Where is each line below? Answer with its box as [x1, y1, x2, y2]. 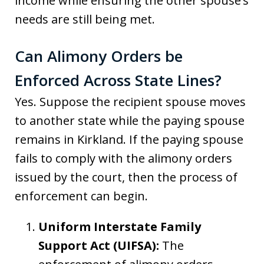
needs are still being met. [15, 11, 155, 27]
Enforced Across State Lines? [15, 69, 222, 91]
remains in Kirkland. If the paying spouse [15, 131, 243, 147]
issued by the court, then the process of [15, 169, 237, 185]
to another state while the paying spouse [15, 112, 245, 128]
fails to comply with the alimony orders [15, 150, 232, 166]
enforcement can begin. [15, 187, 148, 204]
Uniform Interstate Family [38, 218, 201, 235]
